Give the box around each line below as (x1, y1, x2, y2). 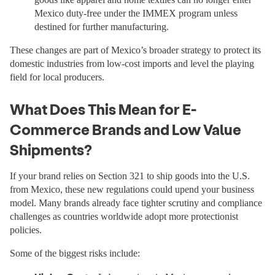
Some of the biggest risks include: (10, 248, 140, 258)
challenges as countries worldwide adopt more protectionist (10, 211, 238, 222)
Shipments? (10, 141, 92, 158)
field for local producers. (10, 72, 104, 82)
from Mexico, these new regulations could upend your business (10, 184, 254, 195)
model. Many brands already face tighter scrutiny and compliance (10, 198, 262, 208)
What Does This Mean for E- (10, 100, 196, 118)
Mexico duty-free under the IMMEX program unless (34, 8, 238, 18)
